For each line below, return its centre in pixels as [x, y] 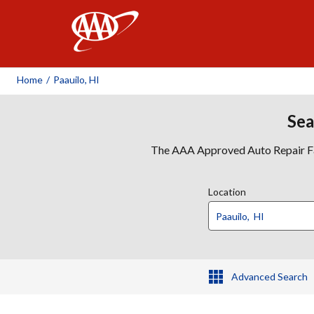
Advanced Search [269, 277]
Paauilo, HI [76, 80]
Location [227, 192]
